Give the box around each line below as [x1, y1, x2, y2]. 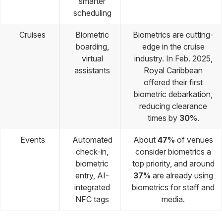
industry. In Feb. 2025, [134, 53, 213, 63]
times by [147, 112, 179, 123]
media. [162, 194, 185, 204]
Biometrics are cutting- [133, 29, 214, 40]
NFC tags [75, 194, 109, 204]
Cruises [19, 29, 46, 40]
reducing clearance [139, 101, 207, 111]
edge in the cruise [142, 41, 205, 52]
